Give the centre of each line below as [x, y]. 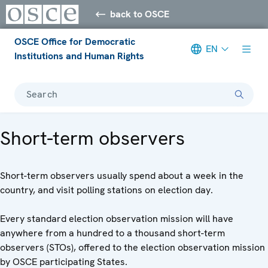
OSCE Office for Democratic [75, 41]
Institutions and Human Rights [79, 56]
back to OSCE [140, 14]
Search [42, 94]
